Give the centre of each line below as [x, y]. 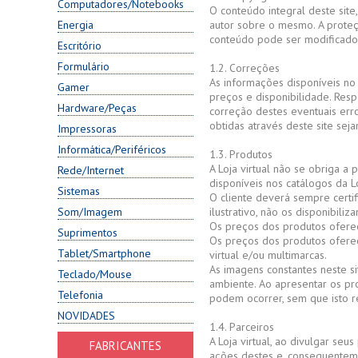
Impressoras [87, 129]
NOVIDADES [86, 316]
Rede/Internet [91, 170]
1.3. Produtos [241, 154]
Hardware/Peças [97, 108]
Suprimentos [88, 233]
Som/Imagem [90, 212]
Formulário [84, 66]
